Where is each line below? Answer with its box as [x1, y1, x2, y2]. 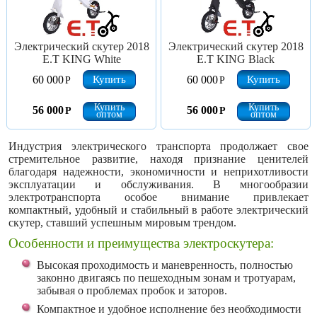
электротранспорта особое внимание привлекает [8, 191, 309, 203]
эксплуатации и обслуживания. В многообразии [8, 178, 309, 190]
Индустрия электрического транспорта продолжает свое [8, 140, 309, 152]
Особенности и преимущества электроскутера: [8, 236, 274, 250]
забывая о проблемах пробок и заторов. [37, 284, 227, 296]
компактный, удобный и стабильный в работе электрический [8, 204, 309, 216]
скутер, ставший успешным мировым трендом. [8, 217, 236, 229]
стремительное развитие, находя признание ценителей [8, 153, 309, 165]
